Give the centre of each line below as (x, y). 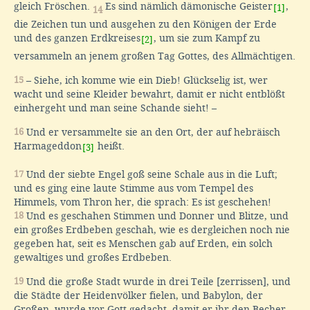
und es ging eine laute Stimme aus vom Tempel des (134, 189)
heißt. (110, 146)
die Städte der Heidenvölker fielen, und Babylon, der (138, 296)
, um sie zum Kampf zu (207, 38)
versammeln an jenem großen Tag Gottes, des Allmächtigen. (155, 56)
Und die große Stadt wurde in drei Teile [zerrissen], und (157, 282)
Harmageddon (48, 146)
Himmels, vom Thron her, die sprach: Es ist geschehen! (143, 202)
